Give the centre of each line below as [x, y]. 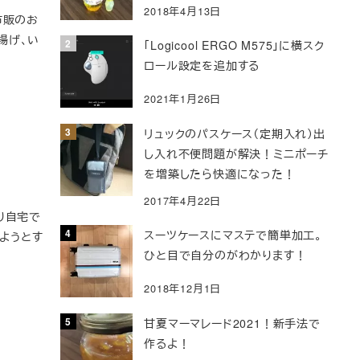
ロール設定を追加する [202, 65]
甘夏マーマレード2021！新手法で [232, 323]
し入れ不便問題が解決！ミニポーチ [237, 153]
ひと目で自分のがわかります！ [225, 255]
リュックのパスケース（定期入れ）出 [235, 133]
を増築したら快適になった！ [220, 173]
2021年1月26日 [183, 99]
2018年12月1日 [183, 288]
